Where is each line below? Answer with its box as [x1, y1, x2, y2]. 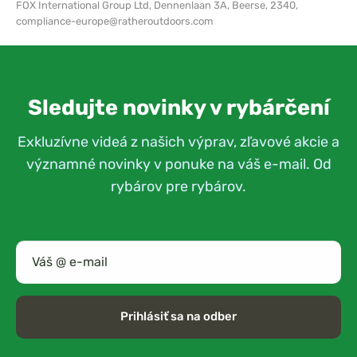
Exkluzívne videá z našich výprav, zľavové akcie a [18, 132, 339, 150]
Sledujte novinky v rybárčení [27, 94, 330, 120]
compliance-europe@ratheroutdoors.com [16, 14, 214, 27]
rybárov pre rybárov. [111, 177, 246, 194]
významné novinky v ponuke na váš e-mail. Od [25, 155, 331, 172]
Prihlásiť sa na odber [120, 309, 237, 324]
